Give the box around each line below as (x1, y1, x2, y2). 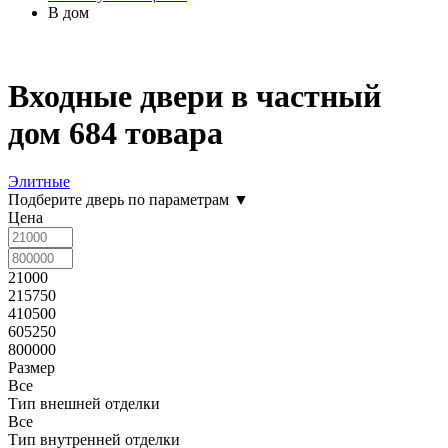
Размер (8, 359, 55, 377)
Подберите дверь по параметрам (8, 191, 233, 209)
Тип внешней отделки (8, 395, 160, 413)
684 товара (69, 114, 223, 151)
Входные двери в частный (8, 77, 381, 114)
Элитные (8, 173, 70, 191)
